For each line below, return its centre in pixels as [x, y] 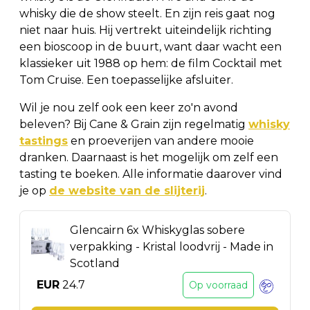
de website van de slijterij [127, 190]
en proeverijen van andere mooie [161, 140]
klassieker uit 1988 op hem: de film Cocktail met [151, 63]
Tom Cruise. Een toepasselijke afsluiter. [126, 80]
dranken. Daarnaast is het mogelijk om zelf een [149, 157]
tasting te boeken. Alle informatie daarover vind [151, 174]
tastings [44, 140]
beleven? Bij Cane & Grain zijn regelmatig [134, 124]
